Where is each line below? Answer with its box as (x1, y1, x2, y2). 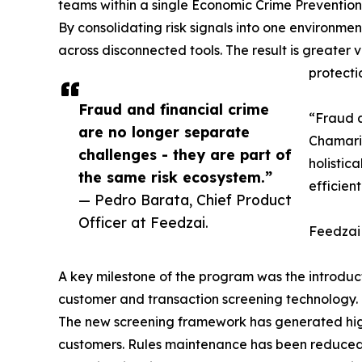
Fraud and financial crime (78, 100, 269, 119)
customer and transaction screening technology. (58, 291, 358, 308)
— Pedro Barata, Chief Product (78, 191, 292, 209)
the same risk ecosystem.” (78, 168, 272, 187)
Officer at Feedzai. (78, 213, 208, 232)
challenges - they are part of (78, 145, 292, 164)
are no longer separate (78, 123, 250, 141)
